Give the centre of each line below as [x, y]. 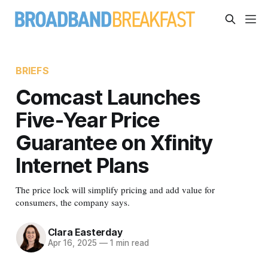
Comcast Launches [108, 97]
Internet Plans [82, 165]
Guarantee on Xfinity [114, 142]
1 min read [128, 243]
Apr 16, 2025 [72, 243]
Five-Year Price [88, 119]
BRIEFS [32, 70]
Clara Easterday [85, 232]
